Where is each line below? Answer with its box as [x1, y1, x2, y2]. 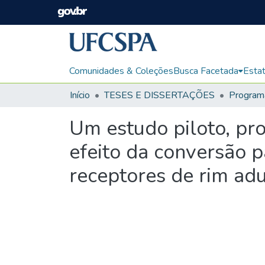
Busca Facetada [173, 64, 238, 77]
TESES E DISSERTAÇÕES [104, 88, 215, 102]
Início [70, 88, 90, 102]
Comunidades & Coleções [69, 64, 173, 77]
